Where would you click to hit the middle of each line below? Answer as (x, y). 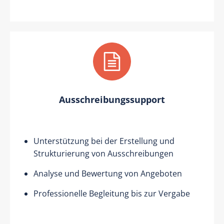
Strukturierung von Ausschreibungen (103, 153)
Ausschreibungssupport (112, 99)
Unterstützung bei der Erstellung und (104, 141)
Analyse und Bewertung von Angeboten (108, 173)
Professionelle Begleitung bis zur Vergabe (112, 193)
